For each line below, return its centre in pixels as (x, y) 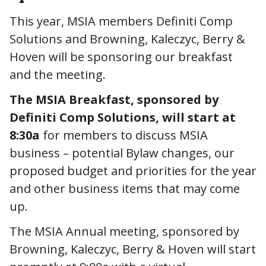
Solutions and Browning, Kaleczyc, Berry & (127, 39)
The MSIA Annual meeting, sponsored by (124, 231)
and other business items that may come (125, 188)
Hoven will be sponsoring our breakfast (121, 56)
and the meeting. (59, 74)
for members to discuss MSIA (124, 135)
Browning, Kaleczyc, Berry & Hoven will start (133, 249)
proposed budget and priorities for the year (133, 170)
